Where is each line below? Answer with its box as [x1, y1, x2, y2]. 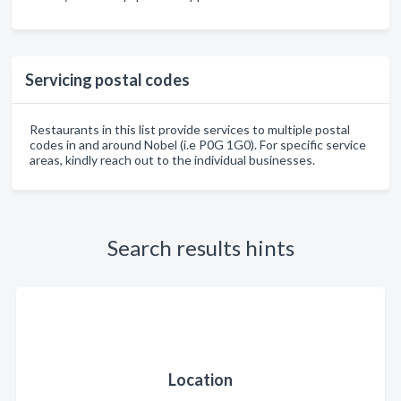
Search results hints [107, 235, 294, 260]
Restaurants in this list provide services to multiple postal [30, 122, 350, 137]
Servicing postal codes [25, 70, 190, 90]
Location [168, 370, 233, 389]
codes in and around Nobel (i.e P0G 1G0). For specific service [30, 137, 366, 152]
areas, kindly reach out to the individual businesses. [30, 152, 315, 167]
